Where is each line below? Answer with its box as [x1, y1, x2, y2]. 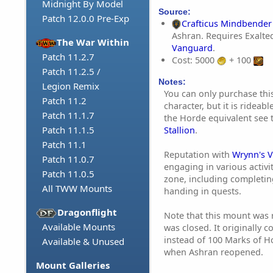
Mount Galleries [36, 259, 110, 272]
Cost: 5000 [172, 54, 217, 66]
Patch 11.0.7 [42, 153, 94, 166]
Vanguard [172, 42, 213, 54]
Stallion [164, 124, 195, 136]
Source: [158, 7, 191, 17]
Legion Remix [42, 80, 99, 93]
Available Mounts [42, 221, 115, 233]
